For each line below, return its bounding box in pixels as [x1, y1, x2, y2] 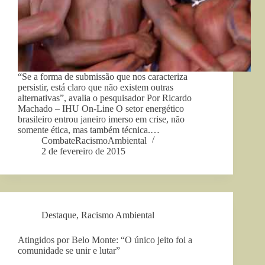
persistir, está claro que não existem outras [18, 82, 173, 92]
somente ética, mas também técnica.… [18, 124, 160, 135]
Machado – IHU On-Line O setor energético [18, 103, 184, 114]
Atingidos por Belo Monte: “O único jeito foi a [18, 234, 192, 245]
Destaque [41, 209, 76, 220]
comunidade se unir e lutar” [18, 245, 120, 256]
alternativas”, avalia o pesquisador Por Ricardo [18, 92, 192, 103]
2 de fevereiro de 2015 [41, 146, 125, 156]
